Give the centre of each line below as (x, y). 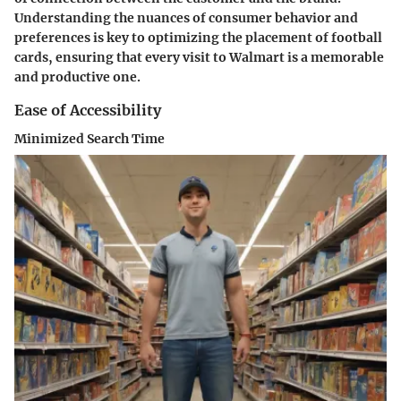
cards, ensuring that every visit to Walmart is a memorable (199, 57)
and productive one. (77, 77)
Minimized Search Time (90, 138)
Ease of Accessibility (88, 110)
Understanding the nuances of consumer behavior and (186, 17)
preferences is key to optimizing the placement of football (198, 37)
